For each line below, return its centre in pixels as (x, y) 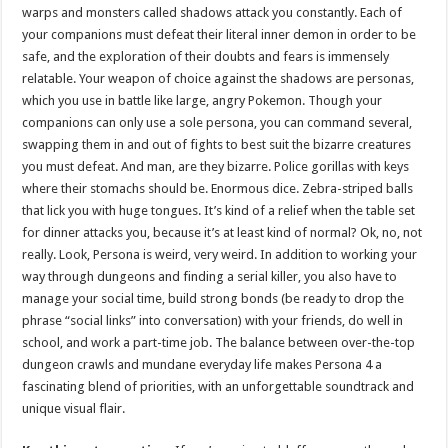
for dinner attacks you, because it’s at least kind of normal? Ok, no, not (222, 233)
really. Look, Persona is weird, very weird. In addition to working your (220, 255)
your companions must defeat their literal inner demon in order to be (219, 35)
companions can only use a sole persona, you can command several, (217, 123)
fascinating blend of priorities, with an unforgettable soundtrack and (218, 387)
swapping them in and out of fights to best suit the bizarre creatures (217, 145)
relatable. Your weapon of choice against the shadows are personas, (218, 79)
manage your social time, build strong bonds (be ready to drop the (213, 299)
